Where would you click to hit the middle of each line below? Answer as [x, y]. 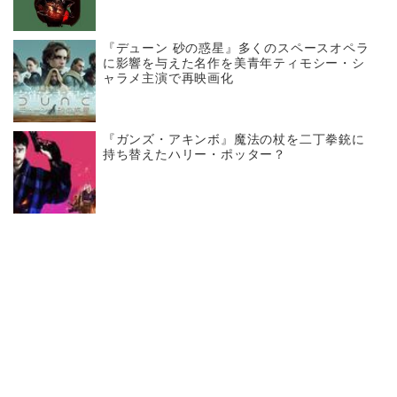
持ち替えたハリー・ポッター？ [194, 154]
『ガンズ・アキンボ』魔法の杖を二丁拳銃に [234, 139]
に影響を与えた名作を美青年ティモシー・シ [234, 63]
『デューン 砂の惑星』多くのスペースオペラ [236, 48]
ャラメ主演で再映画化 [168, 78]
